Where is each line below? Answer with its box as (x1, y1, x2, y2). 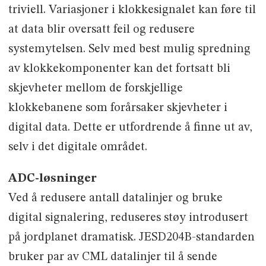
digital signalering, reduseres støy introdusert (8, 211, 248, 224)
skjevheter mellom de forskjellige (8, 82, 183, 94)
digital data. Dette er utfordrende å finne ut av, (8, 121, 252, 134)
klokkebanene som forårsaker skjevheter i (8, 102, 227, 114)
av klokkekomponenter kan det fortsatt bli (8, 62, 230, 75)
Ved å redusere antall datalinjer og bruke (8, 192, 223, 204)
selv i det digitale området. (8, 141, 147, 153)
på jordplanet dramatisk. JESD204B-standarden (8, 231, 255, 243)
